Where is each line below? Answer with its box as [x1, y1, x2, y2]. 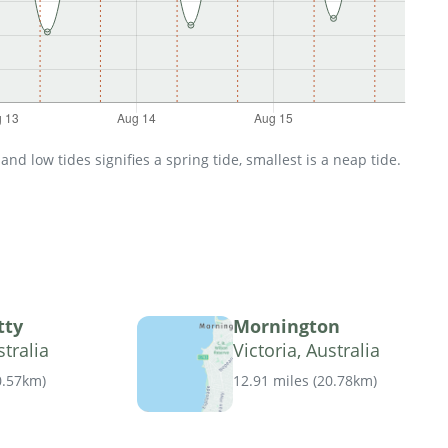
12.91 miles [233, 371, 309, 391]
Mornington [233, 314, 340, 339]
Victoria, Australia [233, 338, 380, 363]
